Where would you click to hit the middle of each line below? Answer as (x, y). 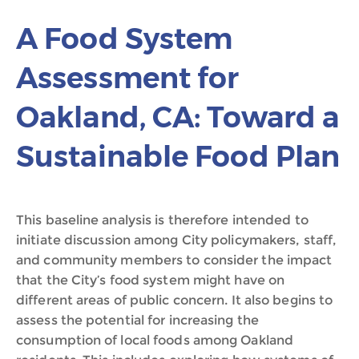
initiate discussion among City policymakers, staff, (177, 240)
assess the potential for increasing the (137, 320)
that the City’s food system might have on (151, 280)
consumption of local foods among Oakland (155, 340)
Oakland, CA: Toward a (178, 117)
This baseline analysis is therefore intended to (162, 220)
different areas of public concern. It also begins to (175, 300)
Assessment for (128, 78)
